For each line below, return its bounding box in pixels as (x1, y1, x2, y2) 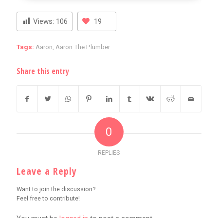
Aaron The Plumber (55, 42, 110, 51)
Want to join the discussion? (16, 185, 96, 193)
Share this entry (16, 65, 69, 76)
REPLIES (98, 149, 120, 156)
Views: (33, 17, 54, 26)
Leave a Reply (16, 164, 77, 178)
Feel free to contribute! (16, 194, 80, 202)
